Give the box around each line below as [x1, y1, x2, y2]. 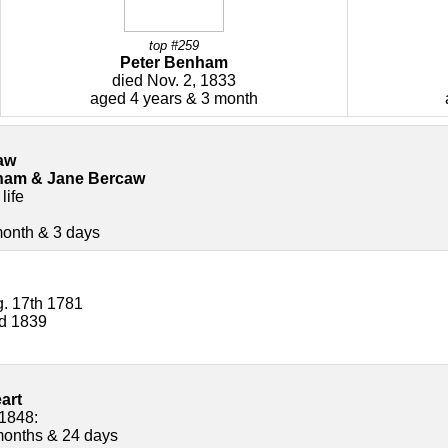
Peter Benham [120, 54, 228, 71]
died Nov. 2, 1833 [112, 72, 236, 89]
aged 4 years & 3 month [90, 90, 258, 107]
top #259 [149, 38, 199, 53]
